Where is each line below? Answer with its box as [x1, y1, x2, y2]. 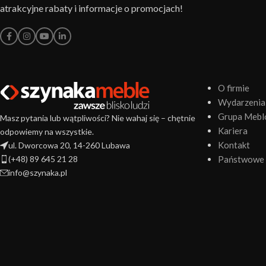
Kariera [217, 125, 248, 136]
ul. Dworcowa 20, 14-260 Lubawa [8, 140, 130, 150]
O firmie [217, 83, 249, 93]
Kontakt [217, 140, 250, 150]
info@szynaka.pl [8, 167, 67, 178]
